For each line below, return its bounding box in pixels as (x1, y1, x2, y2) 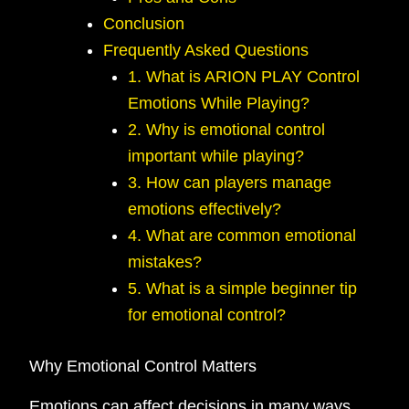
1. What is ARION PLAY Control (128, 67, 361, 86)
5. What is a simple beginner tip (128, 278, 358, 298)
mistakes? (128, 252, 203, 271)
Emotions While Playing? (128, 93, 310, 112)
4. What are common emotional (128, 225, 357, 245)
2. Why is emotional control (128, 120, 326, 139)
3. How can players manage (128, 173, 332, 192)
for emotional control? (128, 305, 287, 324)
